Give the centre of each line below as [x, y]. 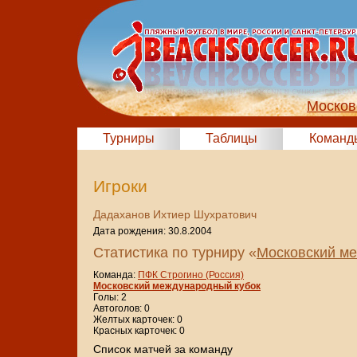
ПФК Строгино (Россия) [191, 275]
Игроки [120, 186]
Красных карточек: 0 [139, 331]
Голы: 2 [110, 298]
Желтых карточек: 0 [138, 320]
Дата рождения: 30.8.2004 [153, 231]
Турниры [129, 138]
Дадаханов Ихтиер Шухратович [175, 215]
